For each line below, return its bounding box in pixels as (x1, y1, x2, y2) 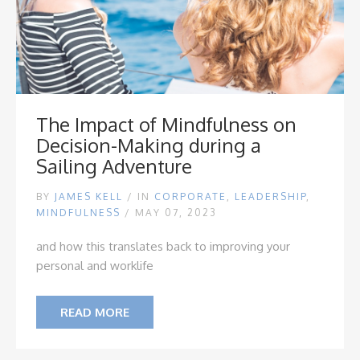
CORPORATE (154, 190, 227, 202)
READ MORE (60, 305, 129, 320)
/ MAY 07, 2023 (125, 207, 217, 219)
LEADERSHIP (235, 190, 306, 202)
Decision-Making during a (36, 133, 261, 157)
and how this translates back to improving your (36, 239, 290, 254)
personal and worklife (36, 258, 153, 273)
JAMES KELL (55, 190, 123, 202)
